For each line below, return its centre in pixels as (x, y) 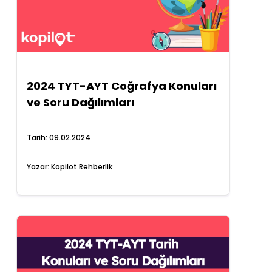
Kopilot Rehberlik (82, 167)
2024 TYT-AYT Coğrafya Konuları (122, 86)
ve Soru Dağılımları (81, 102)
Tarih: (38, 138)
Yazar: (39, 167)
